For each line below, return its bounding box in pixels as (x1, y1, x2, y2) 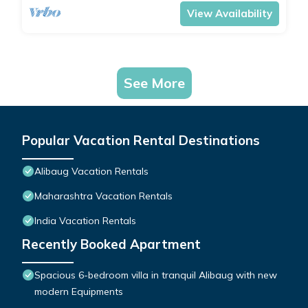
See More (123, 74, 185, 92)
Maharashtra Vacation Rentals (34, 190, 173, 203)
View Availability (187, 7, 272, 21)
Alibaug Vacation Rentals (34, 165, 148, 178)
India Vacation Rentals (34, 214, 136, 228)
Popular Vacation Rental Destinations (22, 132, 260, 149)
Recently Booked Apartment (22, 236, 201, 253)
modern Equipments (34, 285, 123, 298)
